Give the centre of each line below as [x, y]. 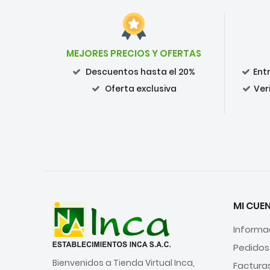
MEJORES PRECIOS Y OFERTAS [134, 53]
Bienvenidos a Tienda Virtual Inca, [124, 262]
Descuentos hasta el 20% [140, 71]
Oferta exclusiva [140, 88]
